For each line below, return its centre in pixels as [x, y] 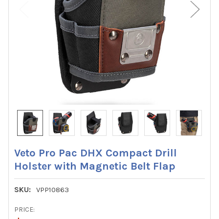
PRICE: [25, 210]
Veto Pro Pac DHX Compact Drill [96, 153]
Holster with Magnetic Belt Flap [95, 166]
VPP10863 [53, 189]
